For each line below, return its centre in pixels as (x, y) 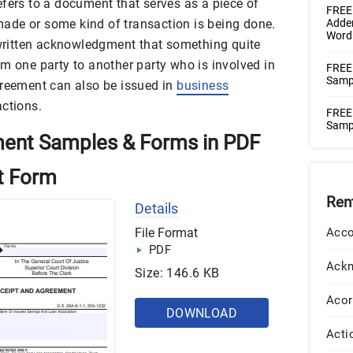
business (203, 85)
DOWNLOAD (202, 313)
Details (156, 208)
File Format (166, 233)
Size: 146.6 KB (177, 273)
